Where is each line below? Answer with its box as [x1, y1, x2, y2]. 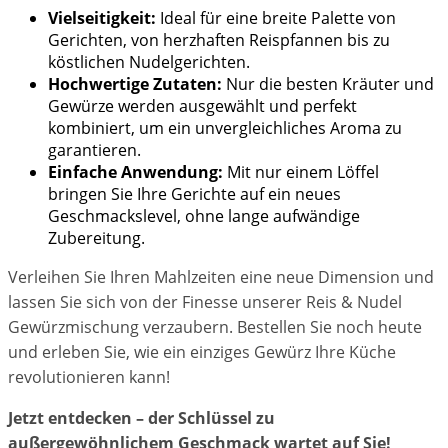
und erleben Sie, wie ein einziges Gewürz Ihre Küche [8, 341, 396, 364]
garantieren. [48, 139, 141, 162]
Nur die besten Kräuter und [222, 73, 434, 96]
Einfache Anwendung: [48, 161, 223, 184]
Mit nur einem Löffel [223, 161, 379, 184]
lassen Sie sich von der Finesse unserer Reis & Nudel [8, 291, 402, 314]
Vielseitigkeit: [48, 7, 156, 30]
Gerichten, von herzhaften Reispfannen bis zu [48, 29, 390, 52]
